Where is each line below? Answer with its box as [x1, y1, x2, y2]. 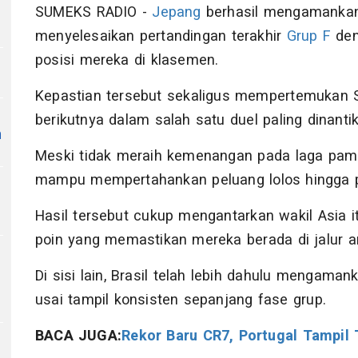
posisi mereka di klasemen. [35, 50, 219, 72]
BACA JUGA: [35, 325, 122, 348]
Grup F [286, 26, 331, 48]
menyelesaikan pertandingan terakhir [35, 26, 287, 48]
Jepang [152, 2, 201, 24]
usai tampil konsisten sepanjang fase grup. [35, 289, 326, 312]
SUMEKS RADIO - [35, 2, 153, 24]
